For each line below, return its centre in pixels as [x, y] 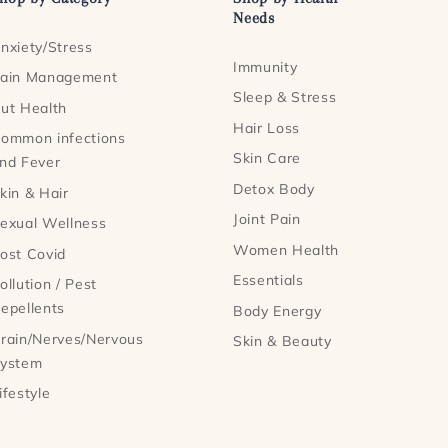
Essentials [268, 280]
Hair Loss [267, 127]
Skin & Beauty [282, 341]
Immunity [265, 66]
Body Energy [277, 310]
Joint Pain [267, 219]
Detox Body [274, 188]
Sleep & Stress [285, 97]
